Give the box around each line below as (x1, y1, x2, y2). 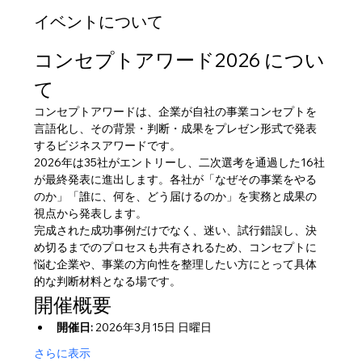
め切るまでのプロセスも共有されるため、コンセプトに (34, 240, 318, 255)
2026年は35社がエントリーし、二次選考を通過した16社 (34, 155, 326, 170)
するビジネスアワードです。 (34, 138, 182, 153)
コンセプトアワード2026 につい (34, 48, 326, 72)
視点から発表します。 (34, 206, 148, 221)
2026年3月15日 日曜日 (93, 320, 213, 335)
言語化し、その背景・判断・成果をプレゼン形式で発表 (34, 121, 318, 136)
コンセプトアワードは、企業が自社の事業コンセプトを (34, 104, 318, 119)
